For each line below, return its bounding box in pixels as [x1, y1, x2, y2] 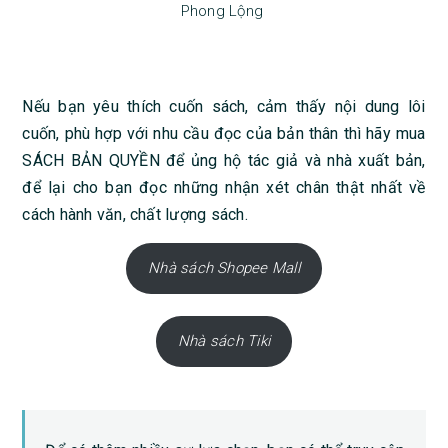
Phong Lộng [180, 2, 264, 21]
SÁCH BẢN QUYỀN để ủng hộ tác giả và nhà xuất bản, [22, 151, 426, 171]
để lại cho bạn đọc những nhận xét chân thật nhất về [22, 178, 426, 198]
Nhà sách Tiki [177, 332, 271, 351]
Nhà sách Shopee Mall [148, 259, 300, 278]
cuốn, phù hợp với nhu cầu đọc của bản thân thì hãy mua [22, 124, 426, 144]
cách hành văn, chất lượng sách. [22, 205, 248, 225]
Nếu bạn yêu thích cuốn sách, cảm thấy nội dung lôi [22, 97, 426, 117]
